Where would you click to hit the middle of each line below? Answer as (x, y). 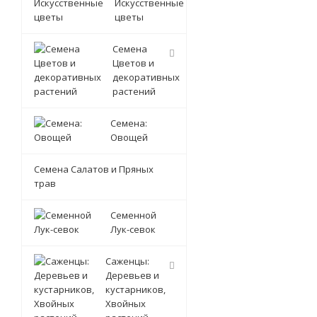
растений (134, 91)
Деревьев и (132, 275)
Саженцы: (127, 261)
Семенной (133, 215)
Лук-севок (133, 229)
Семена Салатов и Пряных (94, 169)
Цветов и (133, 63)
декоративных (146, 77)
